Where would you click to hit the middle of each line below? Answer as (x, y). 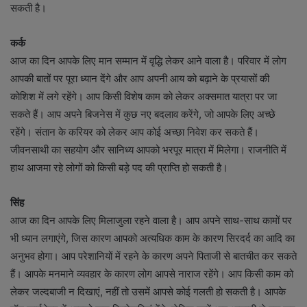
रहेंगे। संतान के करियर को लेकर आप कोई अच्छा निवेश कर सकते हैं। (135, 132)
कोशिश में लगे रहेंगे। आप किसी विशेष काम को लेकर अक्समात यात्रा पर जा (144, 96)
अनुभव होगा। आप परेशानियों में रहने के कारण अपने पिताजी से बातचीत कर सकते (153, 256)
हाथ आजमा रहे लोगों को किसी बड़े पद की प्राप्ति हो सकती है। (119, 167)
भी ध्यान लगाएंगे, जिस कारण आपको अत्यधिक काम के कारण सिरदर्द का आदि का (152, 238)
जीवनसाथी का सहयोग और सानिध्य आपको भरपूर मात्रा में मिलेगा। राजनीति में (148, 149)
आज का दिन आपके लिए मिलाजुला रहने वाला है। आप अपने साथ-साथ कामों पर (151, 220)
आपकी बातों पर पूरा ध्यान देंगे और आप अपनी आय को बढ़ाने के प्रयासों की (140, 78)
